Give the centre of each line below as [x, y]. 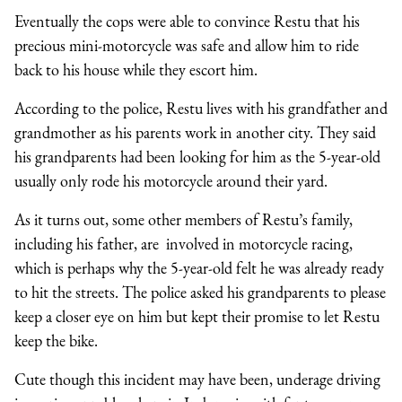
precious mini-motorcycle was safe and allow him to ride [187, 45]
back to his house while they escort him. [136, 69]
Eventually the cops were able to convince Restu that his [187, 21]
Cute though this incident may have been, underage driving [197, 379]
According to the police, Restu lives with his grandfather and [201, 108]
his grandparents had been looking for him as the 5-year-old [197, 156]
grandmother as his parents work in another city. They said [195, 132]
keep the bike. [56, 340]
